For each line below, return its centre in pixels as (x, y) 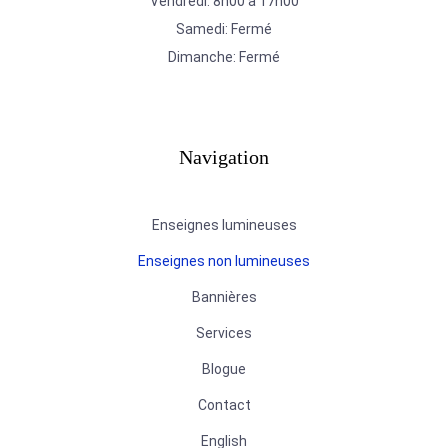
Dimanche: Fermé (224, 56)
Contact (224, 404)
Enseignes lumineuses (224, 224)
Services (224, 332)
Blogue (224, 368)
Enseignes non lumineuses (224, 260)
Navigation (224, 156)
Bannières (224, 296)
